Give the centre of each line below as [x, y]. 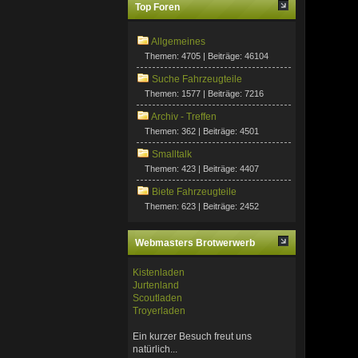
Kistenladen [159, 272]
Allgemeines [179, 42]
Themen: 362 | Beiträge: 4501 [202, 131]
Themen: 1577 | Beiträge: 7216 [205, 94]
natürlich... [155, 349]
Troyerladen [159, 310]
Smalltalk [172, 155]
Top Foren [158, 8]
